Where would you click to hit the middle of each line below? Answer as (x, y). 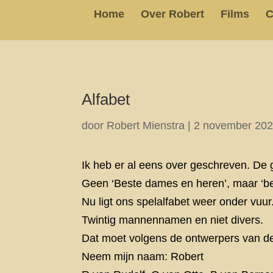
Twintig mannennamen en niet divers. (173, 220)
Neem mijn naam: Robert (143, 257)
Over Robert (172, 14)
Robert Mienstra (146, 125)
